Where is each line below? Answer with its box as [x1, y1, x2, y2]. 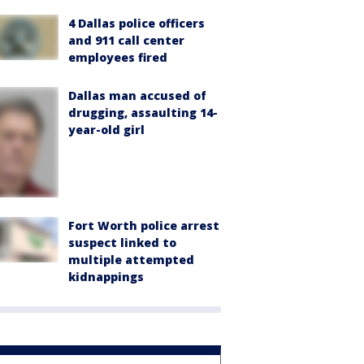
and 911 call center [68, 32, 184, 48]
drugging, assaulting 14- [68, 104, 218, 120]
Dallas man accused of [68, 87, 206, 103]
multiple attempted [68, 251, 194, 267]
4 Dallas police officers [68, 15, 205, 31]
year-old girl [68, 121, 145, 137]
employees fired [68, 49, 167, 65]
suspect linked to [68, 234, 176, 250]
